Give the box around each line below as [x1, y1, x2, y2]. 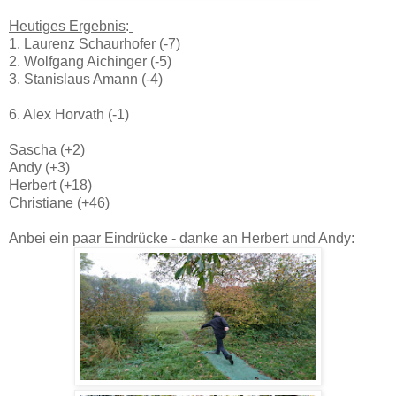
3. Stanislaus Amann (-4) [9, 72, 163, 87]
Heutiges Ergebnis [9, 19, 126, 34]
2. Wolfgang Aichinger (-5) [9, 54, 175, 69]
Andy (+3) [9, 160, 73, 175]
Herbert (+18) [9, 178, 92, 193]
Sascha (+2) [9, 142, 85, 157]
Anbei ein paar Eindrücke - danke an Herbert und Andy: [9, 231, 354, 246]
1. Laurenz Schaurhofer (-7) [9, 36, 180, 51]
